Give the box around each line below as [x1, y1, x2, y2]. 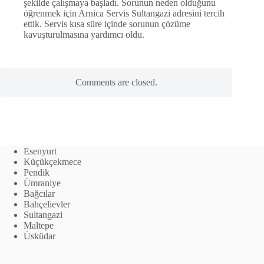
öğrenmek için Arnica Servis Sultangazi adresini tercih [24, 8, 225, 18]
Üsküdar [24, 231, 55, 241]
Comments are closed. [75, 77, 157, 87]
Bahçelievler [24, 199, 70, 209]
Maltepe [24, 220, 54, 230]
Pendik [24, 167, 49, 177]
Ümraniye [24, 178, 61, 188]
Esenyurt [24, 146, 57, 156]
